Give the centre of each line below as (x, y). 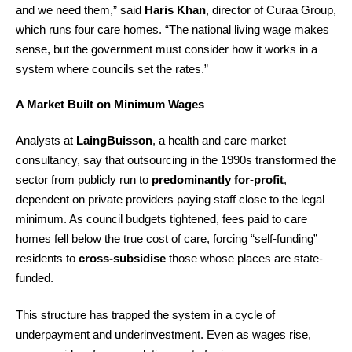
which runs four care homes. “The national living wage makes (172, 29)
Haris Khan (175, 9)
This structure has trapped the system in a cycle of (145, 315)
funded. (35, 277)
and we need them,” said (80, 9)
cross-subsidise (122, 258)
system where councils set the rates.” (112, 68)
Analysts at (46, 140)
